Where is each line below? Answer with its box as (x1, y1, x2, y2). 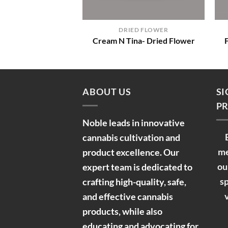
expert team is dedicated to (82, 161, 192, 173)
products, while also (82, 205, 162, 217)
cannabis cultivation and (82, 131, 180, 143)
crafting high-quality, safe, (82, 176, 186, 187)
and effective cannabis (82, 190, 173, 202)
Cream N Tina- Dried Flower (92, 36, 195, 46)
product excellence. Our (82, 146, 179, 158)
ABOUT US (82, 86, 132, 97)
